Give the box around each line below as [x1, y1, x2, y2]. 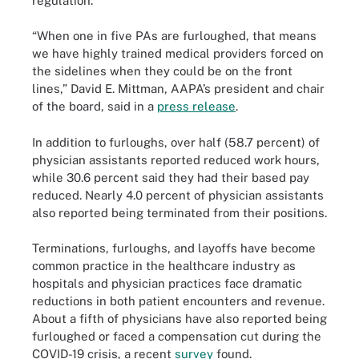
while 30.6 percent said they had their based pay [32, 170, 309, 184]
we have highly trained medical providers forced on [32, 46, 324, 60]
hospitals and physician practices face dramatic [32, 276, 302, 290]
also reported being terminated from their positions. [32, 205, 327, 220]
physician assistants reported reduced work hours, [32, 152, 320, 167]
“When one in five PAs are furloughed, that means [32, 29, 317, 42]
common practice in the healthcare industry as [32, 259, 296, 272]
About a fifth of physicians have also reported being [32, 312, 327, 325]
